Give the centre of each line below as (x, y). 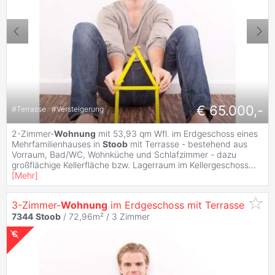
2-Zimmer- (33, 134)
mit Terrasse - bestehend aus (188, 144)
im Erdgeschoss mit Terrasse (176, 205)
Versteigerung (80, 109)
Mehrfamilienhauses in (57, 144)
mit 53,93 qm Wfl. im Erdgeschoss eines (177, 134)
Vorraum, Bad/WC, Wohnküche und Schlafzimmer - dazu (124, 155)
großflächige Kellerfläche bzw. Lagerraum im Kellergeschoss (130, 165)
